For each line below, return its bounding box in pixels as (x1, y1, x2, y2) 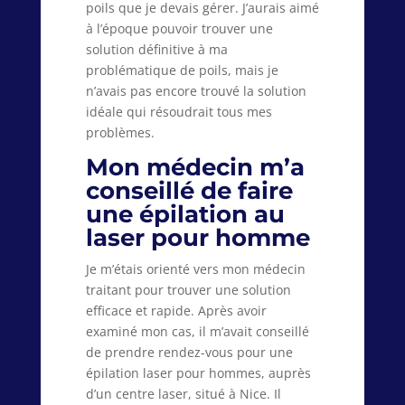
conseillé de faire (85, 175, 293, 205)
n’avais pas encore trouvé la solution (85, 81, 306, 99)
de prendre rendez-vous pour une (85, 343, 293, 361)
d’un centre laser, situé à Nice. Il (85, 384, 281, 402)
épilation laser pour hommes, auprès (85, 363, 311, 381)
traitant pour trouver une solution (85, 280, 291, 298)
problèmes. (85, 123, 155, 141)
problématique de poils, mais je (85, 61, 278, 79)
